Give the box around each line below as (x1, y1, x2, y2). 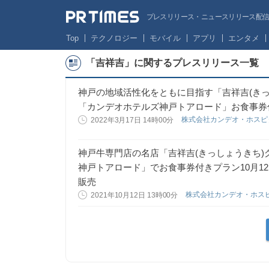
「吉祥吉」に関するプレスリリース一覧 (86, 58, 259, 68)
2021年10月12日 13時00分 (91, 191, 178, 199)
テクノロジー (90, 34, 138, 43)
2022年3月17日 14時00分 (91, 116, 174, 124)
